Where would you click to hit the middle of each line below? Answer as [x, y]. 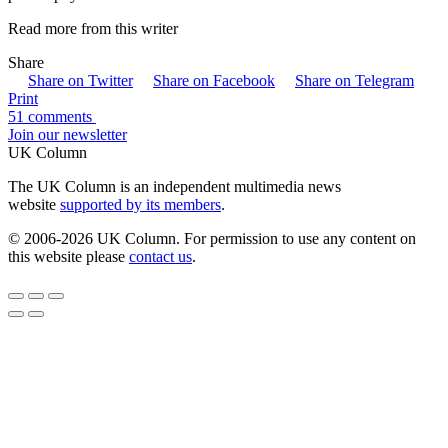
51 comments [52, 116]
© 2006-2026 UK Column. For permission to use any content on [212, 238]
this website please [68, 256]
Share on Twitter [80, 80]
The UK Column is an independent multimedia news [174, 186]
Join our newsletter [67, 134]
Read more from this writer [93, 28]
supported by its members [140, 204]
